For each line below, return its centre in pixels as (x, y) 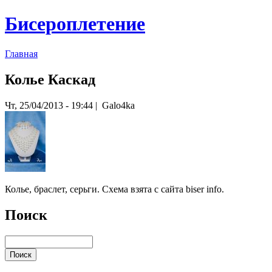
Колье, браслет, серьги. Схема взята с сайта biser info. (114, 189)
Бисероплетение (75, 24)
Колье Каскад (50, 79)
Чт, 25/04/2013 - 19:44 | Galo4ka (70, 105)
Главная (21, 53)
